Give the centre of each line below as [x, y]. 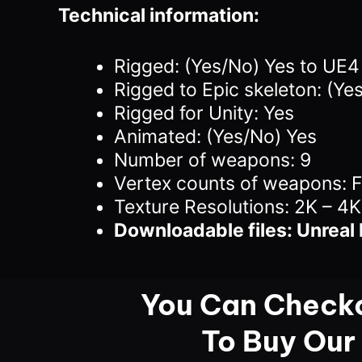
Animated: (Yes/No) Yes [215, 137]
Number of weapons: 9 [213, 160]
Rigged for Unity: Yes [204, 114]
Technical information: [159, 15]
